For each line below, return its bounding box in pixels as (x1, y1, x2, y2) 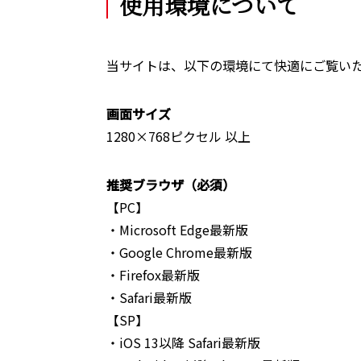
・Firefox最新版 (106, 265, 200, 284)
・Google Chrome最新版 (106, 243, 252, 262)
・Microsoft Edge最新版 (106, 220, 248, 239)
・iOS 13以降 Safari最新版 (106, 333, 260, 352)
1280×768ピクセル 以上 (106, 127, 251, 146)
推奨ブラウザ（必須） (106, 175, 235, 194)
